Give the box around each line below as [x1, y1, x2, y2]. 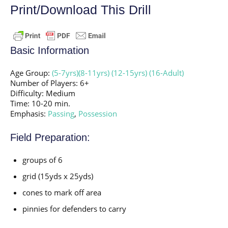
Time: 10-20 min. [10, 98, 70, 108]
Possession [78, 108, 117, 119]
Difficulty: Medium [10, 88, 75, 98]
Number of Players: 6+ [10, 77, 89, 88]
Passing [48, 108, 74, 119]
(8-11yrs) [78, 67, 109, 78]
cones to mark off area [22, 187, 101, 197]
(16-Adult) [149, 67, 184, 78]
